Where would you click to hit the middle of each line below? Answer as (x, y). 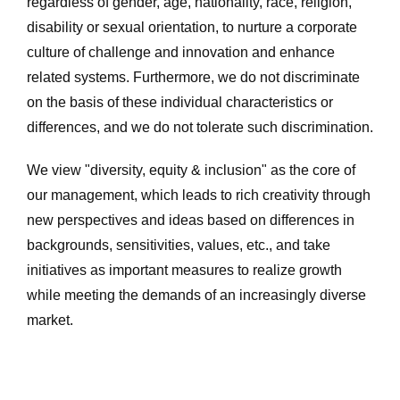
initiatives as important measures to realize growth (184, 270)
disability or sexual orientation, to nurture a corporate (192, 27)
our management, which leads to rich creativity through (199, 195)
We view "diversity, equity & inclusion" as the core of (191, 170)
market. (50, 320)
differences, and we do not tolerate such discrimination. (200, 127)
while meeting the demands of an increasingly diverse (196, 295)
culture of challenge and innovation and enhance (181, 52)
